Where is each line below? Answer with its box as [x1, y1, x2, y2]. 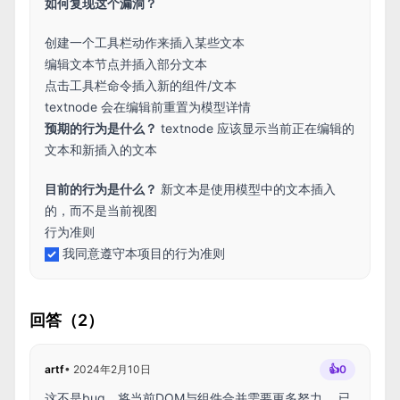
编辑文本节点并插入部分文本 [45, 56, 207, 71]
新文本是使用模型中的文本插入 [157, 181, 336, 196]
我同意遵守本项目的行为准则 [62, 246, 225, 261]
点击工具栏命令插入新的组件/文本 [45, 78, 237, 93]
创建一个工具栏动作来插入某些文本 [45, 35, 245, 50]
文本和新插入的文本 [45, 142, 157, 157]
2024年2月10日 [73, 362, 151, 376]
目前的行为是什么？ [45, 181, 157, 196]
